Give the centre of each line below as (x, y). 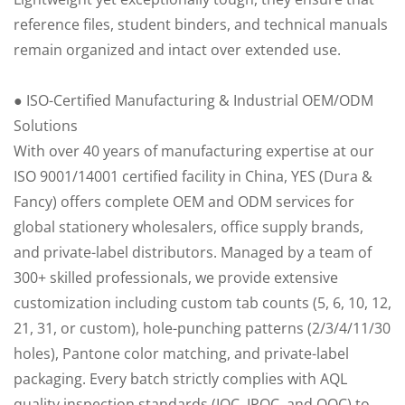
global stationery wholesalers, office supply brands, (188, 227)
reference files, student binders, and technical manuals (201, 25)
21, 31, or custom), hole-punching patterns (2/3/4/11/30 (202, 329)
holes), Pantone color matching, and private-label (181, 354)
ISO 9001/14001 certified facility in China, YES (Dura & (193, 177)
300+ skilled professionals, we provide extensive (176, 278)
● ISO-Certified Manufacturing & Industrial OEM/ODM (193, 101)
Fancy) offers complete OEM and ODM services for (184, 202)
